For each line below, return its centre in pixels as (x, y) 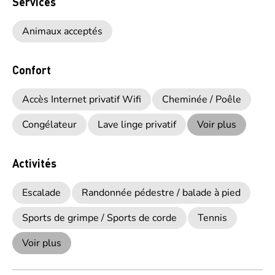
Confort (32, 70)
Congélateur (49, 125)
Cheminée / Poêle (202, 99)
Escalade (41, 193)
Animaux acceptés (62, 31)
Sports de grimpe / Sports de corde (99, 218)
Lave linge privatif (137, 125)
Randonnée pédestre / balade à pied (161, 193)
